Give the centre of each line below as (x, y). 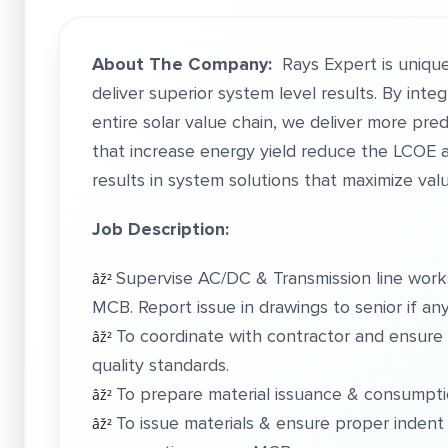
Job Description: (160, 229)
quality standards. (160, 365)
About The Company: (182, 64)
